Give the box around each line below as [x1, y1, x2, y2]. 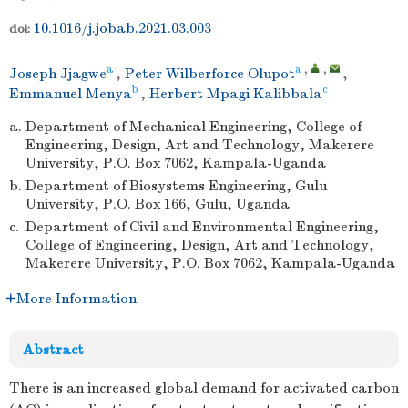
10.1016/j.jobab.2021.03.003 [34, 20, 211, 36]
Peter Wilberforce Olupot [125, 66, 295, 82]
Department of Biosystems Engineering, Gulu [25, 178, 327, 194]
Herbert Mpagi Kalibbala [149, 86, 322, 102]
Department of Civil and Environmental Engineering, [25, 219, 379, 235]
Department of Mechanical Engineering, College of [25, 118, 362, 135]
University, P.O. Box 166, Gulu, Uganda [25, 196, 290, 212]
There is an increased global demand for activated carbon [9, 380, 399, 396]
